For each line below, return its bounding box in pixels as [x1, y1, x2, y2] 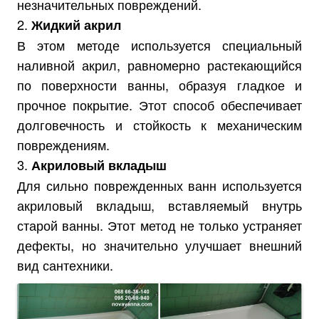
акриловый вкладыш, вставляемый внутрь [17, 196, 302, 214]
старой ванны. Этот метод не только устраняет [17, 216, 302, 234]
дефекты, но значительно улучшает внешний [17, 236, 302, 254]
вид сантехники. [17, 256, 113, 274]
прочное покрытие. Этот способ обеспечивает [17, 95, 302, 114]
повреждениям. [17, 135, 110, 154]
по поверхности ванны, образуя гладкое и [17, 75, 302, 94]
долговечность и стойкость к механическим [17, 115, 302, 134]
